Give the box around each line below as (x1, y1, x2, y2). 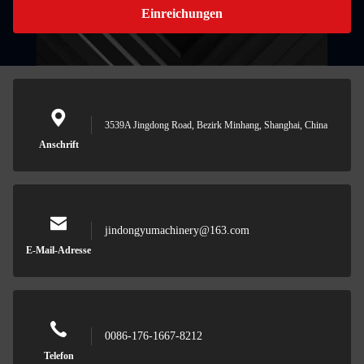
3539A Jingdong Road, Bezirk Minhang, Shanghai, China (105, 119, 327, 131)
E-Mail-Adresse (26, 245, 91, 256)
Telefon (43, 350, 74, 362)
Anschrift (38, 139, 79, 150)
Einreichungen (141, 6, 223, 20)
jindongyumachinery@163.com (105, 224, 249, 236)
